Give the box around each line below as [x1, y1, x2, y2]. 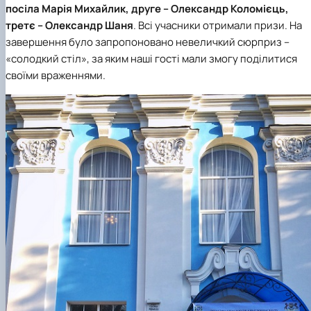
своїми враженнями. [6, 67, 106, 83]
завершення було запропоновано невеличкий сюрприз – [6, 34, 289, 49]
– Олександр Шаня [37, 17, 133, 33]
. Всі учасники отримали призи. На [133, 17, 302, 33]
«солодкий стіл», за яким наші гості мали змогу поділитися [6, 51, 297, 66]
